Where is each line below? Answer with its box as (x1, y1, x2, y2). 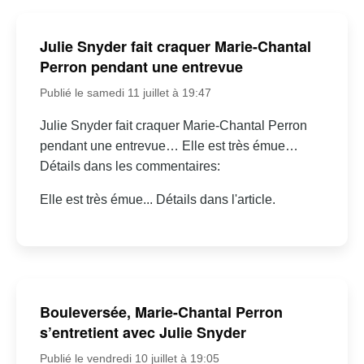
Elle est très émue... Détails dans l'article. (39, 192, 275, 206)
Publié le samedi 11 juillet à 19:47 (39, 85, 211, 99)
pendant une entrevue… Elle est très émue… (39, 138, 298, 153)
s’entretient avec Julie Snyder (39, 321, 246, 343)
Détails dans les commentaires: (39, 158, 220, 173)
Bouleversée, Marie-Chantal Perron (39, 301, 283, 323)
